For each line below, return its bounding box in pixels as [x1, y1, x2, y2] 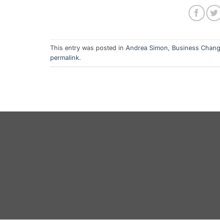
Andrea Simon [126, 44, 168, 52]
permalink [50, 54, 79, 61]
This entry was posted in [50, 44, 126, 52]
